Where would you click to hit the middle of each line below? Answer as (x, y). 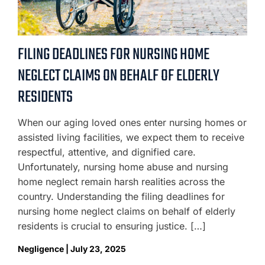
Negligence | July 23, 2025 (72, 249)
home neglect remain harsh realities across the (121, 182)
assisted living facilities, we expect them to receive (131, 137)
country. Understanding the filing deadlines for (121, 196)
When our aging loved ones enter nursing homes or (132, 122)
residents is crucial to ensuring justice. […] (112, 226)
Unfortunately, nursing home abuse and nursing (123, 167)
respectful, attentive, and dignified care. (107, 152)
